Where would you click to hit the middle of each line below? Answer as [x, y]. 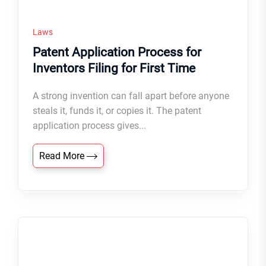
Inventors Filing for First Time [114, 68]
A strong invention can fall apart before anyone [131, 96]
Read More [63, 156]
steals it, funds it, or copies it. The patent [117, 110]
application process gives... [89, 125]
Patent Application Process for [117, 52]
